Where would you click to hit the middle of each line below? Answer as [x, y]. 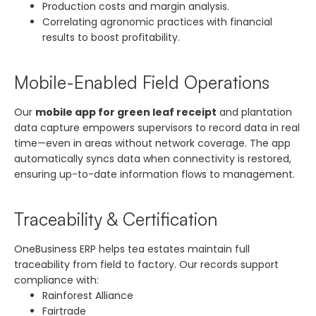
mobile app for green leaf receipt [126, 112]
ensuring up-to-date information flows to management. [154, 174]
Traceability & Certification [116, 219]
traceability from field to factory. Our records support [146, 264]
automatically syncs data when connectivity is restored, [153, 158]
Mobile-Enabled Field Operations [142, 82]
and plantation [254, 112]
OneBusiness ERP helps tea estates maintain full [132, 249]
